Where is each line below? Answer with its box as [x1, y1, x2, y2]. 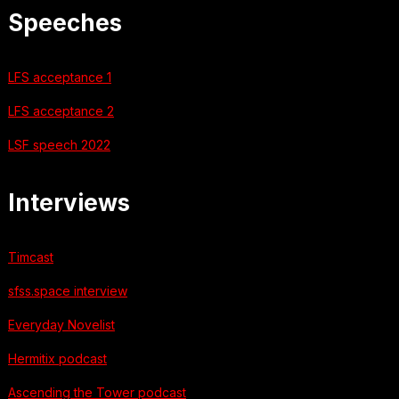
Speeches [7, 8, 122, 37]
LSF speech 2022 [7, 136, 110, 152]
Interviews [7, 188, 130, 216]
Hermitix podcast [7, 350, 107, 366]
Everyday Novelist [7, 316, 115, 332]
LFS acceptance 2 [7, 102, 114, 118]
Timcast [7, 248, 53, 265]
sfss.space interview [7, 282, 127, 298]
